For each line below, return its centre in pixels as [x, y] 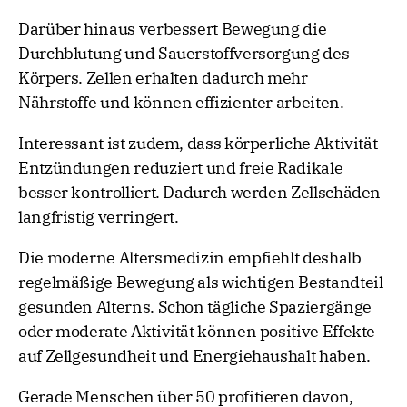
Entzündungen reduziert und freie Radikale [181, 168]
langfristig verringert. [99, 217]
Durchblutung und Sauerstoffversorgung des [184, 54]
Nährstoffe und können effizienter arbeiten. [181, 103]
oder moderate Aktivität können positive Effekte [197, 332]
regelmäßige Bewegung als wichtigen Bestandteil [201, 283]
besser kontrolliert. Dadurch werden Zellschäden [200, 193]
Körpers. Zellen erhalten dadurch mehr [163, 78]
